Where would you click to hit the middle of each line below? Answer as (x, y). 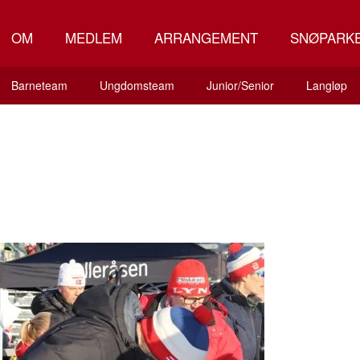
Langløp (326, 85)
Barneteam (39, 85)
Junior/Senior (240, 85)
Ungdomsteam (137, 85)
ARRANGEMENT (206, 37)
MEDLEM (94, 37)
